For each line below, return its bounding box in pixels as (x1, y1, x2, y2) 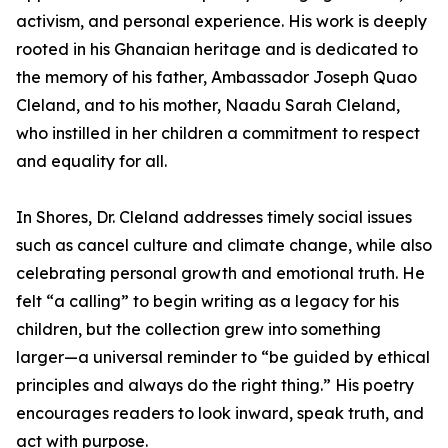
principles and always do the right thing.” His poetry (16, 375, 414, 396)
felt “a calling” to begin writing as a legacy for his (16, 291, 399, 312)
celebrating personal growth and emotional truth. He (16, 263, 425, 284)
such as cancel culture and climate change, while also (16, 235, 432, 256)
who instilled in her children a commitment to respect (16, 123, 420, 144)
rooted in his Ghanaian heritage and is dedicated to (16, 39, 418, 60)
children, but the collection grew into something (16, 319, 381, 340)
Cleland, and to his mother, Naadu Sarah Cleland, (16, 95, 400, 116)
